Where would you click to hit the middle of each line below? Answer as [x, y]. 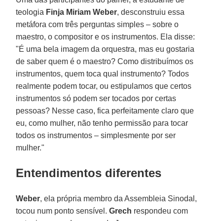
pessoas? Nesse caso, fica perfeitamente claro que [105, 110]
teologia [31, 12]
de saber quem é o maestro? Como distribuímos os [105, 61]
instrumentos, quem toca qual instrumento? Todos [103, 74]
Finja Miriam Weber [82, 12]
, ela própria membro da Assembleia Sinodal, [119, 198]
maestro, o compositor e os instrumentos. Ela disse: [106, 37]
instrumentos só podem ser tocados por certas [96, 98]
